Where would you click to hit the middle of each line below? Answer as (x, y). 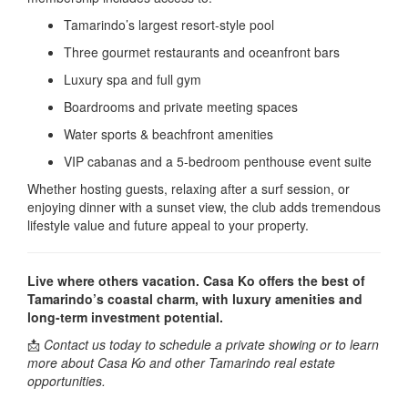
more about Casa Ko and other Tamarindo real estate (181, 363)
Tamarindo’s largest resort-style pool (169, 25)
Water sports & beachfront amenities (168, 134)
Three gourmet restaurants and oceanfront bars (202, 52)
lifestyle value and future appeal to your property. (168, 225)
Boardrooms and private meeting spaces (181, 107)
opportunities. (66, 381)
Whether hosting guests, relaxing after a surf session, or (189, 189)
